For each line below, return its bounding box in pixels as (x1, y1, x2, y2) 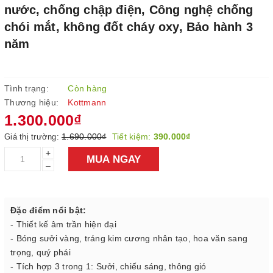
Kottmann (68, 97, 107, 107)
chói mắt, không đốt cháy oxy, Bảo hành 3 (4, 20, 253, 34)
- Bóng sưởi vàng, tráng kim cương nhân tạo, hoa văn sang (10, 233, 247, 243)
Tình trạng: (4, 83, 49, 93)
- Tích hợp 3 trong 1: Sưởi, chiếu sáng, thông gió (10, 261, 207, 271)
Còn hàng (68, 83, 107, 93)
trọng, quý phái (10, 247, 71, 257)
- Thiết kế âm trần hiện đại (10, 219, 116, 229)
